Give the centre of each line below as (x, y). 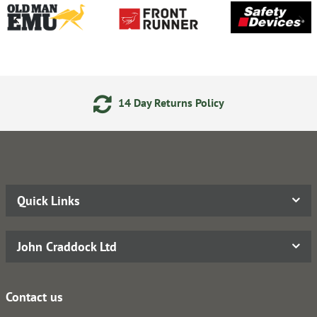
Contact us (34, 296)
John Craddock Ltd (67, 246)
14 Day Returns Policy (169, 102)
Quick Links (48, 200)
